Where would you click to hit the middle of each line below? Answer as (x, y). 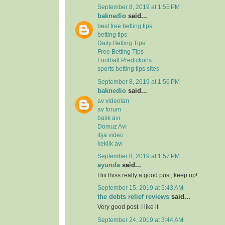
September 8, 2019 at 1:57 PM (139, 156)
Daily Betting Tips (121, 43)
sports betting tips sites (128, 69)
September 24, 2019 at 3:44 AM (140, 220)
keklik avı (110, 143)
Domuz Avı (112, 126)
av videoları (113, 101)
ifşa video (110, 135)
